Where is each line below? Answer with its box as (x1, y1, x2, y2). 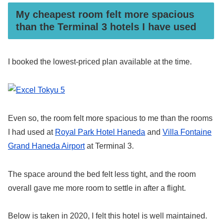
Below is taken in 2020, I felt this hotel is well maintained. (8, 212, 207, 221)
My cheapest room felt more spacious (16, 8, 194, 20)
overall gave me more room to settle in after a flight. (8, 183, 186, 192)
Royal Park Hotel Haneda (55, 127, 145, 136)
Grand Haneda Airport (8, 141, 85, 150)
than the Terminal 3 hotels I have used (16, 21, 196, 32)
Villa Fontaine (163, 127, 212, 136)
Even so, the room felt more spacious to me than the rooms (8, 113, 213, 122)
